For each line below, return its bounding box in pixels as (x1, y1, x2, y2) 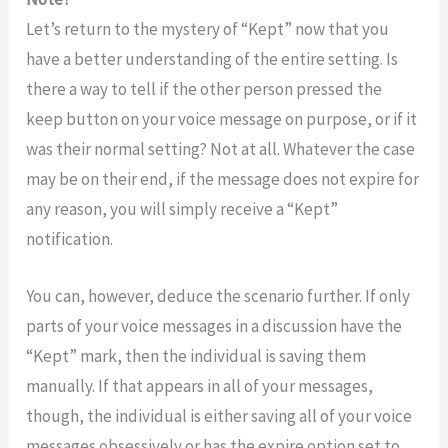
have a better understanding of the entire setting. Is (26, 47, 399, 70)
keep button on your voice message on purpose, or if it (26, 107, 418, 130)
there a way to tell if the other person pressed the (26, 77, 383, 100)
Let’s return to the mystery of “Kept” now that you (26, 17, 390, 40)
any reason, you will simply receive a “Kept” (26, 197, 339, 220)
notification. (26, 227, 114, 250)
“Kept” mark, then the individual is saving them (26, 344, 367, 367)
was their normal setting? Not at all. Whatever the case (26, 137, 416, 160)
